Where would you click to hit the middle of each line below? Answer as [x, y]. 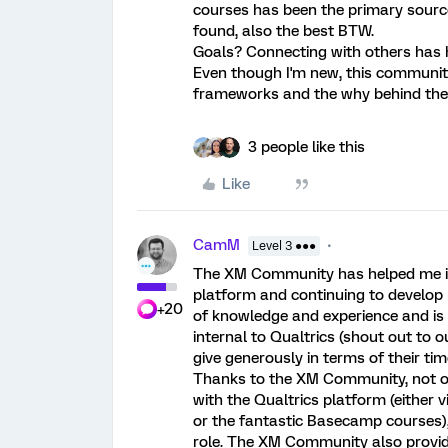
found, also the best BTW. [283, 30]
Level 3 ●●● [284, 245]
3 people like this [306, 146]
